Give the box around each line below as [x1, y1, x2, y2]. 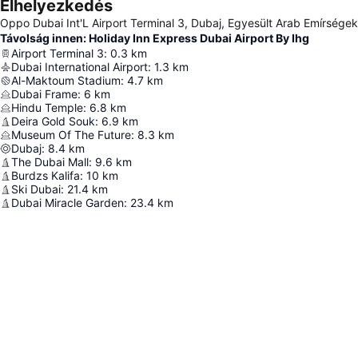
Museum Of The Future [11, 128, 131, 141]
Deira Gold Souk [11, 114, 95, 128]
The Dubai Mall [11, 155, 89, 169]
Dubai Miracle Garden [11, 196, 124, 209]
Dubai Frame [11, 87, 78, 101]
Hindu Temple [11, 101, 83, 114]
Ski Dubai [11, 182, 61, 196]
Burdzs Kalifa [11, 169, 80, 182]
